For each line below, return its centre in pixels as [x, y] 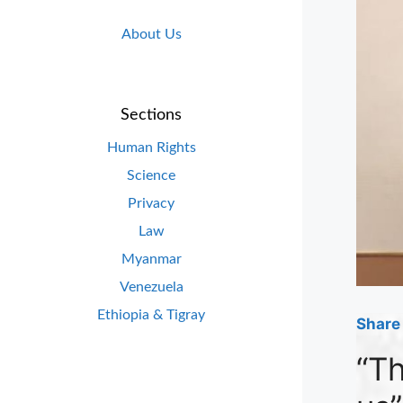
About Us [151, 35]
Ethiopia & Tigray [151, 314]
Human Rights [151, 147]
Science [151, 175]
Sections [151, 115]
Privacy [151, 203]
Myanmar [151, 259]
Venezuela [151, 287]
